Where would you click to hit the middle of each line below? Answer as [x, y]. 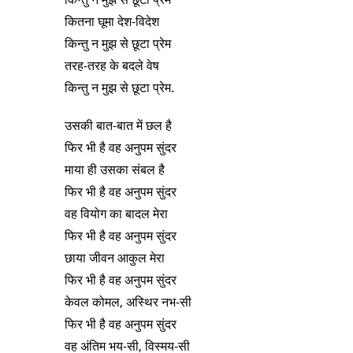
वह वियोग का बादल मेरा [116, 214]
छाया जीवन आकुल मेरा [114, 258]
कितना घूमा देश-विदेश [111, 22]
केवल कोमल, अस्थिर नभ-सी [128, 302]
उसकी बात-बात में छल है [118, 126]
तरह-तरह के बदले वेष [111, 66]
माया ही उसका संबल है [114, 170]
